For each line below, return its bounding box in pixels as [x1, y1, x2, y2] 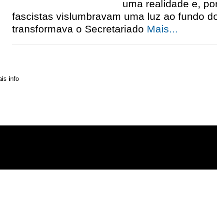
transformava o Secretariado [12, 23, 147, 34]
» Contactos [7, 85, 47, 93]
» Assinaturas [7, 110, 53, 119]
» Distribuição [7, 98, 54, 106]
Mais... [147, 23, 178, 34]
